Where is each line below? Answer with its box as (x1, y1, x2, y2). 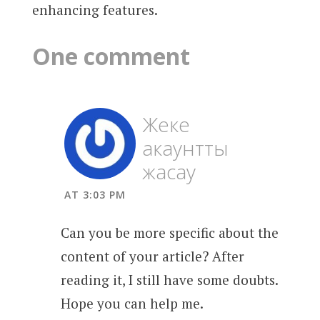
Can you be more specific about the (60, 223, 279, 241)
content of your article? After (60, 246, 244, 265)
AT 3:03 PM (64, 188, 126, 202)
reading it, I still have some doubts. (60, 270, 278, 289)
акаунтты (142, 134, 229, 162)
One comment (31, 40, 190, 71)
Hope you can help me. (60, 294, 204, 312)
